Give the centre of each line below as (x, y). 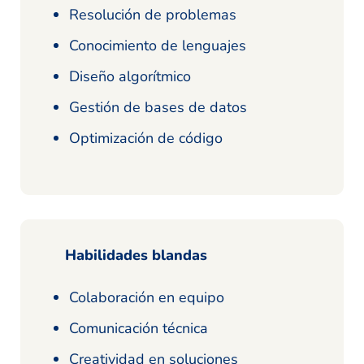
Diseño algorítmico (130, 77)
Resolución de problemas (153, 15)
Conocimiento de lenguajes (158, 46)
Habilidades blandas (136, 256)
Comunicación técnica (139, 329)
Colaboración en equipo (147, 298)
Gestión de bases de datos (158, 108)
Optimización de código (146, 139)
